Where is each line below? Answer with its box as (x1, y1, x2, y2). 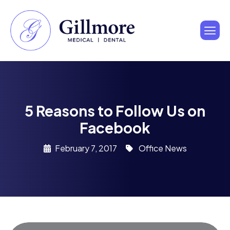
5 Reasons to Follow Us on (25, 101, 205, 120)
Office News (138, 142, 187, 154)
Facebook (80, 118, 150, 137)
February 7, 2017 (54, 142, 117, 154)
